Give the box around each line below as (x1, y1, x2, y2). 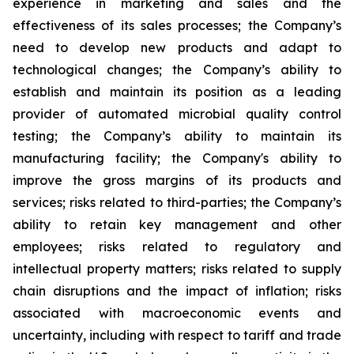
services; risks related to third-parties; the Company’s (13, 194, 341, 210)
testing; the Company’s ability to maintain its (13, 127, 341, 144)
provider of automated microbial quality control (13, 105, 341, 122)
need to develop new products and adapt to (13, 39, 341, 55)
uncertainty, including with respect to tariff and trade (13, 326, 341, 343)
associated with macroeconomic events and (13, 304, 341, 321)
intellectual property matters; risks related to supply (13, 260, 341, 277)
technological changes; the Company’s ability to (13, 61, 341, 77)
